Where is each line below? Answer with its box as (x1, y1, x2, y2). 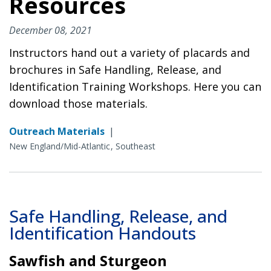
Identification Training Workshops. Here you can (9, 79, 261, 94)
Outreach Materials (9, 124, 105, 138)
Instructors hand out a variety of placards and (9, 45, 250, 60)
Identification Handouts (9, 221, 196, 244)
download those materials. (9, 96, 148, 111)
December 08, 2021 (9, 23, 92, 37)
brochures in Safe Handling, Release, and (9, 62, 221, 77)
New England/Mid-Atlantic (9, 140, 110, 152)
